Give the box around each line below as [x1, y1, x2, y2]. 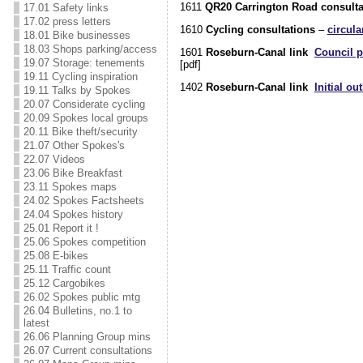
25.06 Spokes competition [23, 236, 146, 248]
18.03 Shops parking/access [23, 43, 157, 55]
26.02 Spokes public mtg [23, 291, 140, 303]
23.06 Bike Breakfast [23, 167, 122, 179]
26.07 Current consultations [23, 344, 152, 357]
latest [23, 317, 49, 329]
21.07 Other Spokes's [23, 139, 125, 152]
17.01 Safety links [23, 2, 109, 14]
